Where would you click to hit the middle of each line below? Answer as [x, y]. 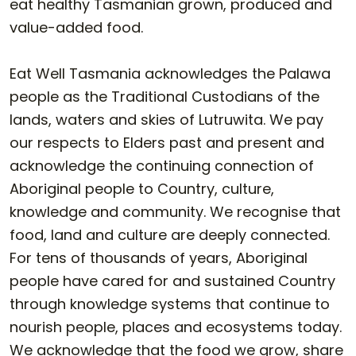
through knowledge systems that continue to [170, 304]
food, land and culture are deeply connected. [170, 235]
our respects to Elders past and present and [167, 143]
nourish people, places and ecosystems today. [176, 327]
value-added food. [76, 28]
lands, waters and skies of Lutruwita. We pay [166, 120]
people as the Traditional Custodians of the [164, 97]
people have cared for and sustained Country [172, 281]
